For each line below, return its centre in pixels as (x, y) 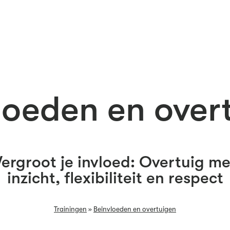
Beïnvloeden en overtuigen (135, 209)
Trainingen (70, 209)
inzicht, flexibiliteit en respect (115, 178)
